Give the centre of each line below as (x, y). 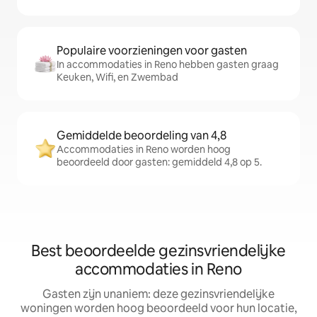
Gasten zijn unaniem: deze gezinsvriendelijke (158, 294)
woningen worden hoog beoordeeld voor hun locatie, (158, 308)
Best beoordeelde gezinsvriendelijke (158, 251)
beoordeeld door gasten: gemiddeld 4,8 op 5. (159, 162)
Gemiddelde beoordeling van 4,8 (142, 136)
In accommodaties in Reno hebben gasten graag (168, 64)
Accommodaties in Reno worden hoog (144, 149)
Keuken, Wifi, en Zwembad (117, 77)
